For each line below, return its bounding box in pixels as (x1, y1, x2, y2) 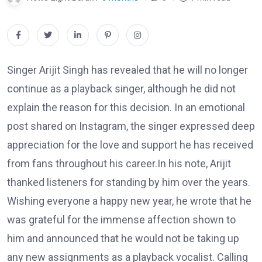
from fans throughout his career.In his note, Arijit (7, 157, 231, 170)
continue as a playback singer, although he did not (7, 82, 236, 95)
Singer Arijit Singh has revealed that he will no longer (7, 64, 248, 77)
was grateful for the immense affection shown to (7, 213, 236, 226)
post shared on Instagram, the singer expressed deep (7, 120, 255, 133)
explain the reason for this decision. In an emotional (7, 101, 245, 114)
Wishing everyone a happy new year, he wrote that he (7, 195, 251, 208)
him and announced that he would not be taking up (7, 232, 239, 245)
